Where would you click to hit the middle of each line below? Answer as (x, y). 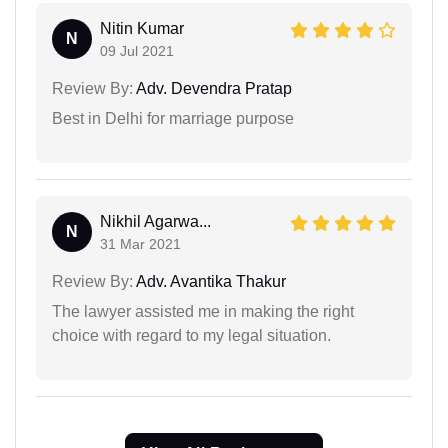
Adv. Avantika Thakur (209, 281)
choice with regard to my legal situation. (191, 335)
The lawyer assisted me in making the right (203, 311)
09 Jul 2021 (137, 50)
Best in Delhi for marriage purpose (173, 118)
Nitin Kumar (142, 28)
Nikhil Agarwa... (155, 221)
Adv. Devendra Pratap (212, 88)
